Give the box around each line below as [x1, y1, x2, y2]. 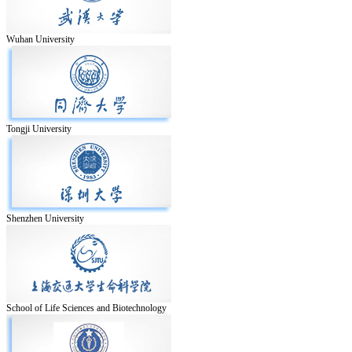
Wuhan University [6, 33, 75, 45]
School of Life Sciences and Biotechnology [6, 302, 167, 313]
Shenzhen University [6, 212, 84, 224]
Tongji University [6, 123, 71, 134]
